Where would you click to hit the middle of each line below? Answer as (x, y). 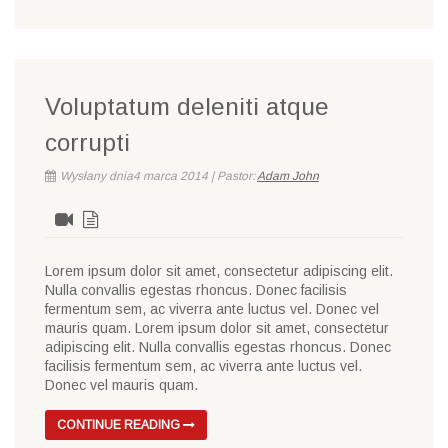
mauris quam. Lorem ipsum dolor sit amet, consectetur (217, 328)
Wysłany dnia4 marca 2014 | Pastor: (158, 176)
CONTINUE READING (120, 425)
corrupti (87, 142)
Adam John (288, 176)
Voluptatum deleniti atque (187, 106)
